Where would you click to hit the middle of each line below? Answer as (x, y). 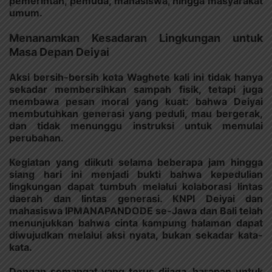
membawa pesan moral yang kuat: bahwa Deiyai (136, 101)
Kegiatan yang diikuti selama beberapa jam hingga (136, 162)
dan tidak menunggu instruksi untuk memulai (136, 125)
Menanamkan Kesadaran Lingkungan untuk (136, 38)
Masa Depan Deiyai (59, 52)
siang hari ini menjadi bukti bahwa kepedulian (136, 174)
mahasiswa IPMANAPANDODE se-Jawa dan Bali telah (136, 210)
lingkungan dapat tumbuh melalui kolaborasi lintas (136, 186)
